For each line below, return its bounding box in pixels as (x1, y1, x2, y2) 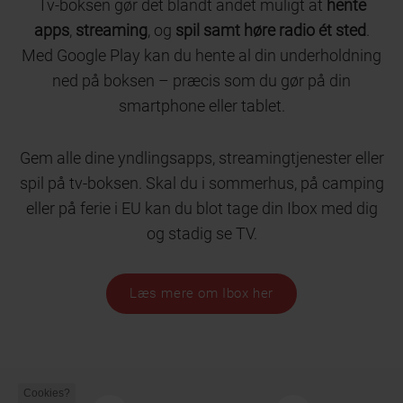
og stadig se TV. (146, 223, 257, 243)
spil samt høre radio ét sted (175, 20, 366, 40)
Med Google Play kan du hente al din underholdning (22, 45, 381, 65)
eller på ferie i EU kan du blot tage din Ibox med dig (25, 198, 378, 218)
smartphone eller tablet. (118, 95, 285, 115)
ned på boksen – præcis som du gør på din (52, 70, 351, 90)
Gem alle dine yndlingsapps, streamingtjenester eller (19, 148, 384, 167)
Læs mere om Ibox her (130, 285, 273, 302)
